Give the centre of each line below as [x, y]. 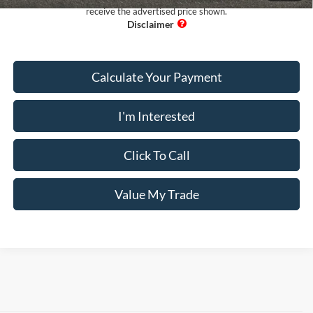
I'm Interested [156, 116]
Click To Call [156, 155]
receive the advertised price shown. [156, 12]
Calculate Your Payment [156, 77]
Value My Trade [156, 195]
